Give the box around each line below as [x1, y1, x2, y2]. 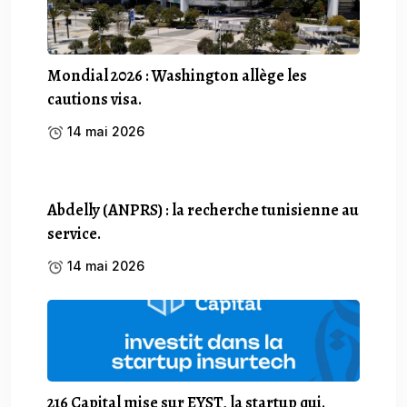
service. [47, 222, 101, 244]
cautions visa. [47, 87, 142, 110]
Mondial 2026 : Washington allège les [47, 64, 307, 86]
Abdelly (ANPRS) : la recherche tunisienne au [47, 198, 359, 221]
